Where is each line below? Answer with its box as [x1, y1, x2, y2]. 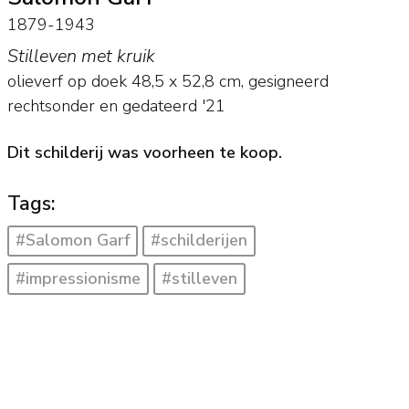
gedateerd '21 [121, 95, 225, 118]
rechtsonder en [6, 95, 122, 118]
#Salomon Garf [15, 229, 130, 252]
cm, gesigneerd [214, 70, 329, 93]
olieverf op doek [6, 70, 127, 93]
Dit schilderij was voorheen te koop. [6, 141, 282, 163]
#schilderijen [151, 229, 248, 252]
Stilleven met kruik [6, 44, 155, 69]
